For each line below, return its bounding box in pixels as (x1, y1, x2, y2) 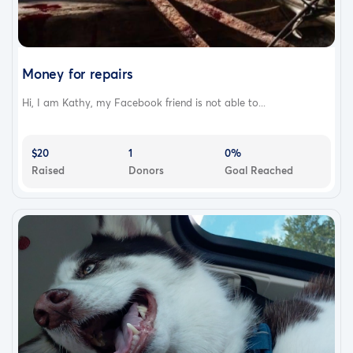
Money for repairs (22, 65, 133, 84)
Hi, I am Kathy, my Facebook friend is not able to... (22, 95, 266, 110)
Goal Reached (225, 163, 294, 178)
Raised (32, 163, 65, 178)
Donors (128, 163, 164, 178)
